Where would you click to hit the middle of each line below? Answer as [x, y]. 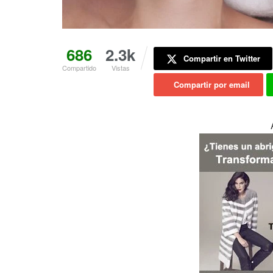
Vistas [120, 68]
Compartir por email [211, 85]
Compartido [79, 68]
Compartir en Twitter [222, 58]
